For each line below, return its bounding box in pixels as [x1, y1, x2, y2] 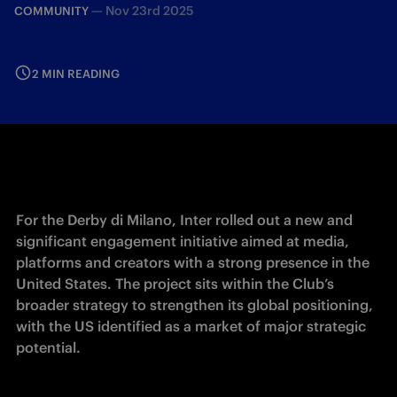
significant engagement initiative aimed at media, [16, 232, 349, 250]
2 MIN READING [32, 66, 120, 82]
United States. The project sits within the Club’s [16, 275, 334, 292]
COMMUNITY [14, 4, 89, 19]
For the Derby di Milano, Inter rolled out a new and [16, 211, 353, 229]
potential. [16, 339, 81, 356]
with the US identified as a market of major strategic [16, 317, 366, 335]
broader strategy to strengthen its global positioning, [16, 296, 373, 314]
